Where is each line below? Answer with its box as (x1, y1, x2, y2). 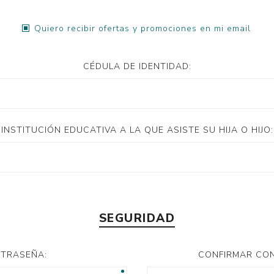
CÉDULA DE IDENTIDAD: (83, 61, 191, 72)
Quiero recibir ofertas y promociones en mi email (34, 23, 251, 34)
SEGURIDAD (98, 210, 176, 226)
